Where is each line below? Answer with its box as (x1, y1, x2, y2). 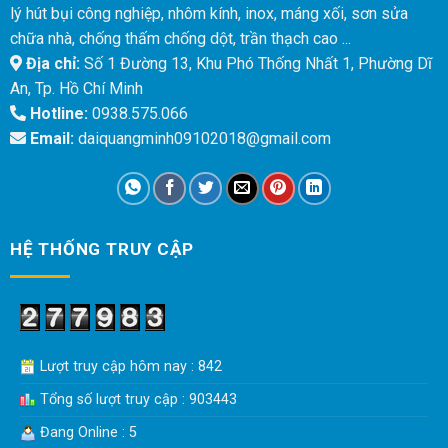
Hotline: (25, 104, 88, 124)
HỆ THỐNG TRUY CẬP (9, 238, 194, 259)
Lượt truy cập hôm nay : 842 (35, 358, 222, 376)
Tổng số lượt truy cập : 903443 (35, 391, 237, 409)
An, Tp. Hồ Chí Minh (9, 79, 143, 99)
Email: (25, 129, 74, 149)
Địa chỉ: (21, 54, 80, 74)
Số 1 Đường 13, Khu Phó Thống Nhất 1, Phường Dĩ (79, 54, 432, 74)
